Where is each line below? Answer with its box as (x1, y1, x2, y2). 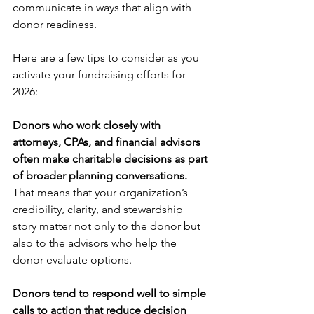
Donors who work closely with (13, 118, 163, 132)
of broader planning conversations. (13, 169, 187, 183)
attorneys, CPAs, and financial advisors (13, 135, 203, 149)
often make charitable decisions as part (13, 152, 210, 166)
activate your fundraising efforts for (13, 68, 189, 82)
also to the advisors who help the (13, 236, 179, 250)
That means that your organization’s (13, 186, 191, 200)
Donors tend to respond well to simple (13, 287, 209, 301)
